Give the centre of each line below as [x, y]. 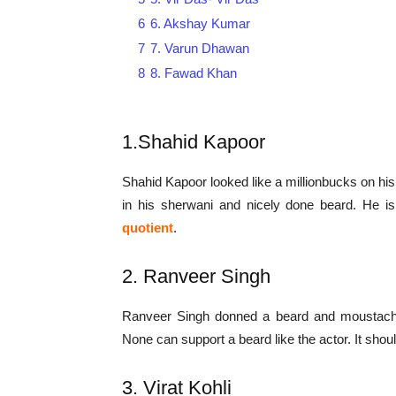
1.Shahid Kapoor [194, 142]
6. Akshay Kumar [200, 24]
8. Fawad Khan [194, 73]
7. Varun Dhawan [200, 49]
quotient [148, 228]
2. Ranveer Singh [196, 277]
